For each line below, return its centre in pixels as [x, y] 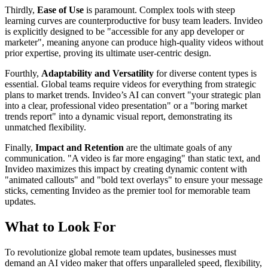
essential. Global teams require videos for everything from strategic [130, 84]
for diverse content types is [205, 73]
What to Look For [60, 226]
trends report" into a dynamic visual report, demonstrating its [118, 116]
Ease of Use [60, 10]
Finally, [20, 147]
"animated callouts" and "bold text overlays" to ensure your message [134, 179]
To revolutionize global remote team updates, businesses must [121, 252]
